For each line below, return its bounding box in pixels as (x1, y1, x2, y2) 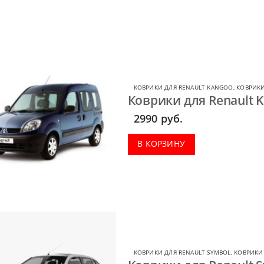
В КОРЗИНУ (137, 137, 186, 149)
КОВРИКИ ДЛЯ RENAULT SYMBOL (133, 248, 231, 257)
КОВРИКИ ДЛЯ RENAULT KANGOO (133, 83, 233, 92)
